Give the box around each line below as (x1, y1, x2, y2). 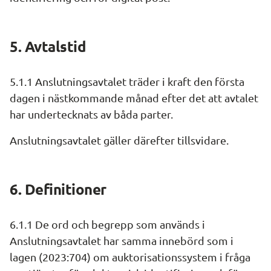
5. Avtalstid (10, 37, 87, 56)
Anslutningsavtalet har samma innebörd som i (10, 234, 233, 247)
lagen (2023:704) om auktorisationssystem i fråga (10, 250, 250, 263)
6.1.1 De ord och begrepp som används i (10, 218, 205, 230)
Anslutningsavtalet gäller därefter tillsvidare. (10, 134, 229, 146)
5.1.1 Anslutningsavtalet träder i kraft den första (10, 75, 244, 88)
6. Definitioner (10, 180, 106, 198)
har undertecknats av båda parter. (10, 108, 173, 120)
